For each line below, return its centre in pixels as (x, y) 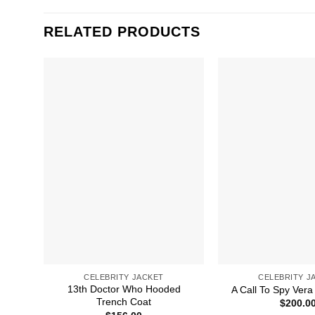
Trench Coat (124, 302)
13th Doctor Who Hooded (124, 289)
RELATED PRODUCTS (122, 31)
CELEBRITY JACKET (124, 277)
